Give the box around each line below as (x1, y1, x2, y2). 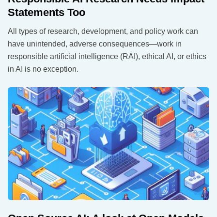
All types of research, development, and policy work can (8, 27, 198, 35)
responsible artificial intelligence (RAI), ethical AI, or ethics (8, 52, 206, 61)
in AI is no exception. (8, 64, 78, 73)
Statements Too (8, 6, 85, 18)
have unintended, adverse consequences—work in (8, 39, 182, 48)
